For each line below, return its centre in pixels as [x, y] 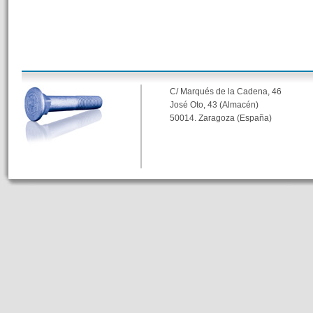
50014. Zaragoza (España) [220, 118]
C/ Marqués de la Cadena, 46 [225, 91]
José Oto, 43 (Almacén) [214, 104]
